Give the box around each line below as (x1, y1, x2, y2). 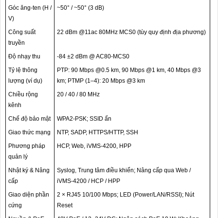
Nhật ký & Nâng (8, 167, 50, 174)
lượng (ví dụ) (8, 77, 42, 85)
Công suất (8, 29, 36, 36)
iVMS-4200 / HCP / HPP (57, 178, 120, 185)
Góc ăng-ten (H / (8, 4, 52, 12)
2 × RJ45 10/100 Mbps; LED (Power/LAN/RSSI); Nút (57, 191, 194, 199)
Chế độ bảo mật (8, 115, 51, 123)
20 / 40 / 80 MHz (57, 91, 100, 98)
